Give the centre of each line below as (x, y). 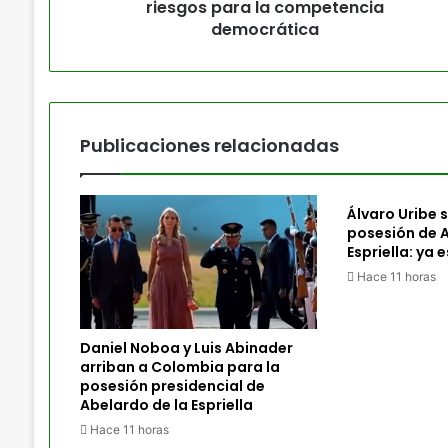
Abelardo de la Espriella (166, 404)
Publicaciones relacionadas (209, 145)
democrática (264, 29)
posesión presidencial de (172, 385)
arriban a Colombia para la (179, 366)
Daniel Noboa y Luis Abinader (186, 347)
